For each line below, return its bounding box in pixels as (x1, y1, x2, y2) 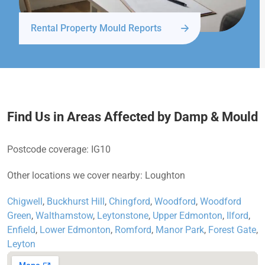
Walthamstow (35, 210, 93, 222)
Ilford (227, 210, 248, 222)
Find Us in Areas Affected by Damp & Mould (7, 109, 258, 125)
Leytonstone (97, 210, 148, 222)
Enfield (7, 224, 35, 236)
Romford (115, 224, 151, 236)
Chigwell (7, 196, 43, 208)
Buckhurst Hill (47, 196, 105, 208)
